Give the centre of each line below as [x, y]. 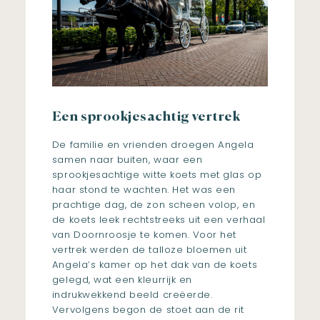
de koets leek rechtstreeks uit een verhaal [159, 219]
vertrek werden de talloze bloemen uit [149, 249]
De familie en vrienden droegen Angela [153, 144]
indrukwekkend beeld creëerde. [132, 294]
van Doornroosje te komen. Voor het [144, 234]
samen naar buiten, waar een [127, 159]
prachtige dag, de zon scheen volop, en [154, 204]
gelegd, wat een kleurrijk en [122, 279]
